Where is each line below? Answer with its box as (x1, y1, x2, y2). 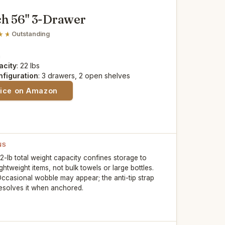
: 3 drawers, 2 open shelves (38, 71, 131, 80)
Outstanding (12, 30, 50, 38)
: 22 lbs (17, 61, 40, 70)
